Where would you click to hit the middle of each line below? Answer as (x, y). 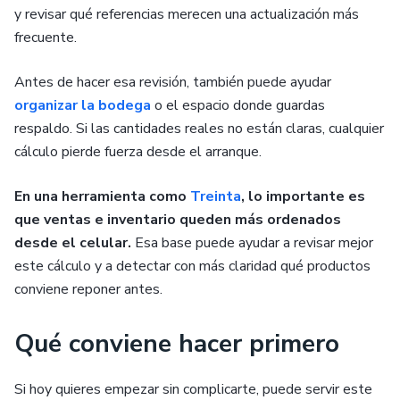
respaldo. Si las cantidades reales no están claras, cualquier (199, 129)
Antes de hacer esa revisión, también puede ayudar (173, 82)
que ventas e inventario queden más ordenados (178, 220)
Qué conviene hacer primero (177, 344)
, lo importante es (303, 196)
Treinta (216, 196)
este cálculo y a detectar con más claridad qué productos (192, 266)
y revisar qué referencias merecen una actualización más (187, 14)
